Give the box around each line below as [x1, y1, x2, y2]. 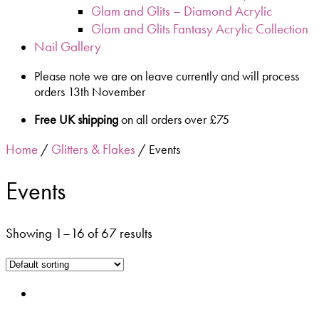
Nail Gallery [34, 38, 101, 56]
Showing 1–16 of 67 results [6, 224, 152, 243]
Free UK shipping [34, 112, 118, 128]
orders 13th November [34, 83, 145, 100]
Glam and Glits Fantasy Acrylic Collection [91, 20, 308, 38]
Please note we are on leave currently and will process [34, 68, 299, 84]
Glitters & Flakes [51, 140, 135, 158]
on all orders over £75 [118, 112, 229, 128]
